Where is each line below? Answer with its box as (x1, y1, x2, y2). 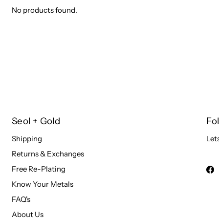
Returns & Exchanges (12, 149, 84, 158)
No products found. (12, 5, 77, 15)
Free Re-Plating (12, 164, 66, 174)
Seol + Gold (12, 115, 61, 127)
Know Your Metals (12, 179, 73, 189)
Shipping (12, 134, 42, 143)
